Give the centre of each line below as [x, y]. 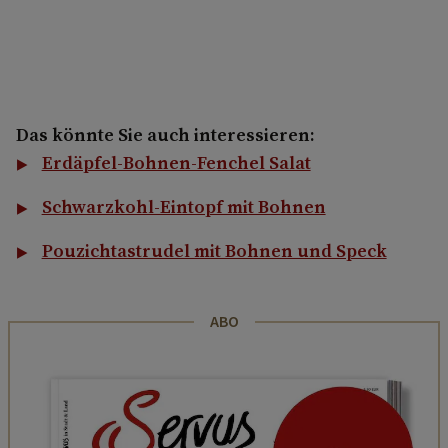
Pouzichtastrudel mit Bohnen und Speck [214, 250]
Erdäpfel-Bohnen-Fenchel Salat [176, 162]
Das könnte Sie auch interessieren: [165, 134]
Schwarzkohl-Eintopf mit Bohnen [183, 206]
